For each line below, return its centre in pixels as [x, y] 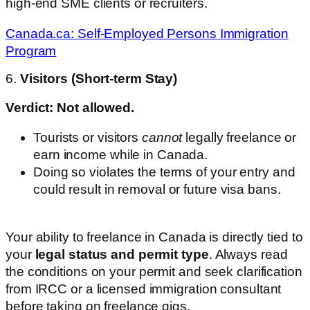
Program [31, 51]
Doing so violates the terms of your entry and [164, 172]
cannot [162, 138]
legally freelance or [239, 138]
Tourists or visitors [88, 138]
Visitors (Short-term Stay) [99, 79]
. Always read [248, 254]
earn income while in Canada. [121, 155]
